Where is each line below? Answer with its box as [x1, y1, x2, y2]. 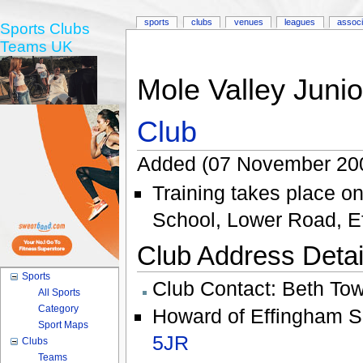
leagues [284, 17, 316, 28]
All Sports [38, 287, 81, 298]
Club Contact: [152, 277, 282, 301]
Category [38, 303, 79, 314]
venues [233, 17, 263, 28]
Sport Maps [38, 319, 89, 331]
